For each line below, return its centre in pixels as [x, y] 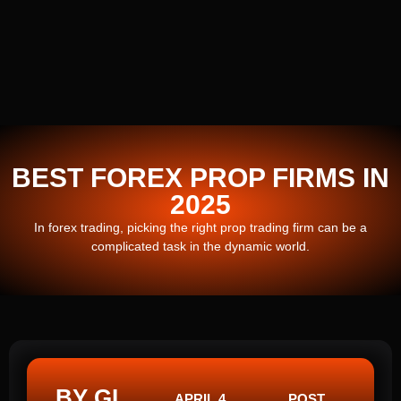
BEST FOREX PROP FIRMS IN [200, 177]
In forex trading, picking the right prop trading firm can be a [200, 227]
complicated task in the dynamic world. [200, 246]
